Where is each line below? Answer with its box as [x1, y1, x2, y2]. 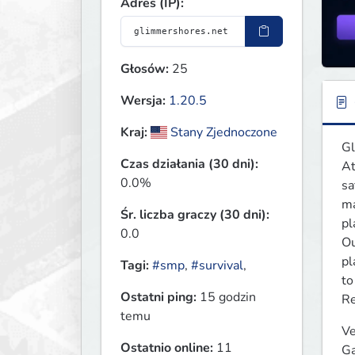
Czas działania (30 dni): [120, 155, 258, 174]
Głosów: [120, 60, 169, 78]
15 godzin [197, 288, 256, 307]
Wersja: [120, 92, 166, 110]
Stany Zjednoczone [167, 124, 278, 142]
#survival [191, 257, 243, 275]
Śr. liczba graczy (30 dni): [120, 206, 269, 224]
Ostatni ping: [120, 288, 197, 307]
